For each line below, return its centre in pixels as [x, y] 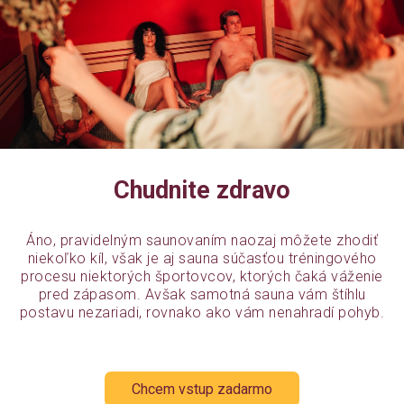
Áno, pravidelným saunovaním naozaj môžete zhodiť [202, 241]
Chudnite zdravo [202, 191]
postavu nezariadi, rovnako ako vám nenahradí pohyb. [202, 313]
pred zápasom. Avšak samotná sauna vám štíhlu [202, 295]
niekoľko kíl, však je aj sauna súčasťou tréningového [202, 259]
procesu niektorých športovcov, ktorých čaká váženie [202, 277]
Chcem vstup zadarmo [202, 390]
